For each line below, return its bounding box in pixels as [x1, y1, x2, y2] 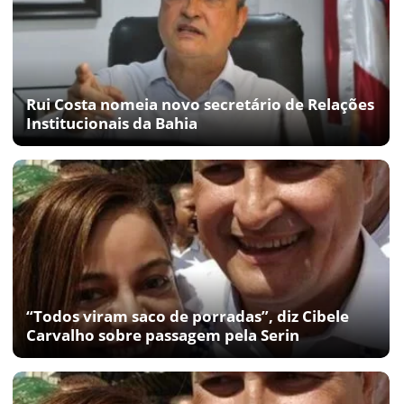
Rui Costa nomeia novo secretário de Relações [26, 93, 374, 115]
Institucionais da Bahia [26, 112, 197, 133]
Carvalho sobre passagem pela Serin [26, 324, 299, 345]
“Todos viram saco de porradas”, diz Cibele [26, 305, 349, 326]
